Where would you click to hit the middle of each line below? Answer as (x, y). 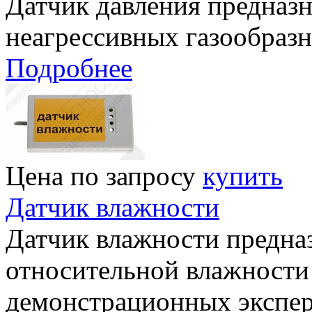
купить (243, 175)
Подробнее (69, 68)
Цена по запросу (101, 175)
